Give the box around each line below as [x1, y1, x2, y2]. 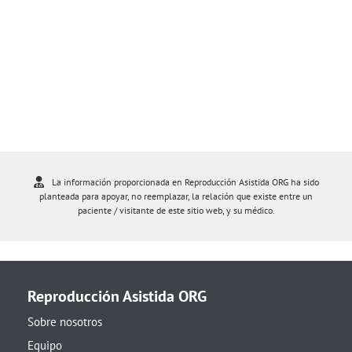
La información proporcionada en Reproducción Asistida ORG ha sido [51, 176, 319, 188]
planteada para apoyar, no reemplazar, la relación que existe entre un [39, 190, 313, 202]
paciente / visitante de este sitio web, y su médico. [77, 204, 275, 216]
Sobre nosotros [27, 314, 102, 329]
